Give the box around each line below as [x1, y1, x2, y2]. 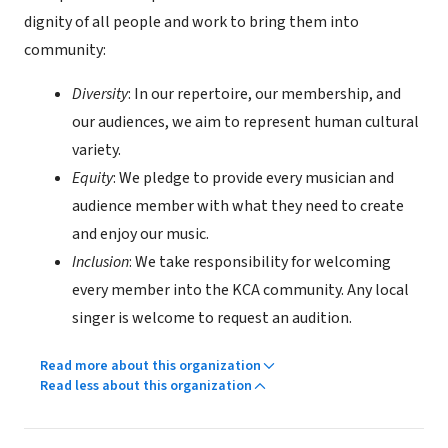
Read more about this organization [40, 356, 261, 376]
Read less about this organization [40, 376, 252, 396]
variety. [72, 139, 121, 161]
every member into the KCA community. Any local [72, 279, 409, 301]
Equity [72, 167, 113, 189]
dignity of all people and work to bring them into [24, 11, 359, 33]
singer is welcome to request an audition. [72, 307, 352, 329]
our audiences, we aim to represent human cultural [72, 111, 419, 133]
